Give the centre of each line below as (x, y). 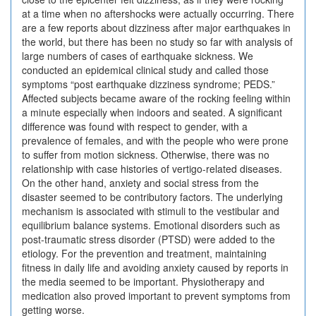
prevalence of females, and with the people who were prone (155, 140)
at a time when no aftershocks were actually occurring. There (158, 13)
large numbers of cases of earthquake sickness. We (138, 56)
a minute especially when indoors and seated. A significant (152, 112)
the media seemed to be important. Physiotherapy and (143, 281)
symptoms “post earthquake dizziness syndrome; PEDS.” (148, 84)
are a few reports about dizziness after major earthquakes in (156, 28)
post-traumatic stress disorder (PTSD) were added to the (148, 239)
